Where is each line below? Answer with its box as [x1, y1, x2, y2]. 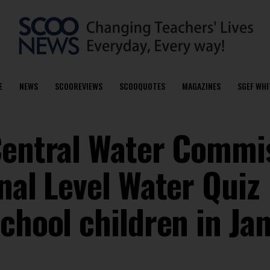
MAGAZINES [181, 80, 221, 92]
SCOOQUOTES [119, 80, 165, 92]
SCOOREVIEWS [54, 80, 102, 92]
